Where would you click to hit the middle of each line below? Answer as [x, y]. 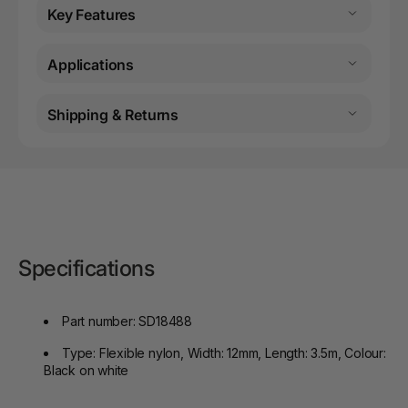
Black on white [87, 371]
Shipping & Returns [113, 115]
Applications [91, 65]
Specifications [86, 269]
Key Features [92, 15]
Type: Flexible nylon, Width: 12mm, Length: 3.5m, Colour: [224, 353]
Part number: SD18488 [127, 321]
